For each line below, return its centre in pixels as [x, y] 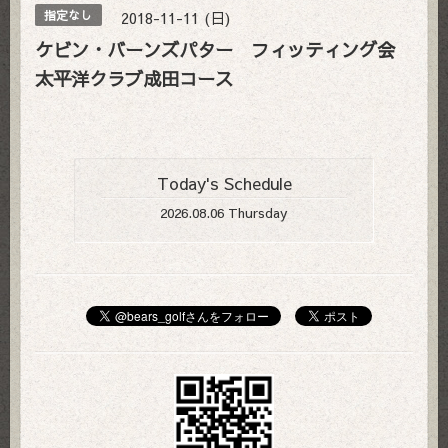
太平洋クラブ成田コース [134, 78]
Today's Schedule [224, 184]
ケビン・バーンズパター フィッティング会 [224, 49]
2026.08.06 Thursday [224, 212]
